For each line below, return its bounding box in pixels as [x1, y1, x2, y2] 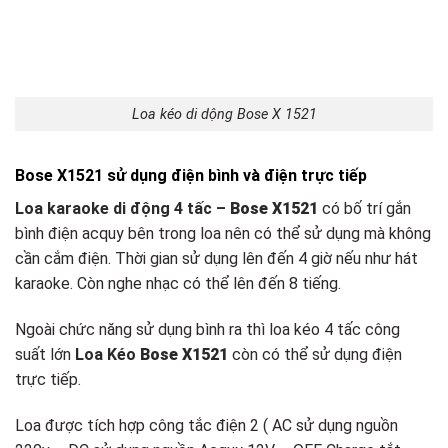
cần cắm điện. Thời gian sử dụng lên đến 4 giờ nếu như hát [15, 249, 418, 269]
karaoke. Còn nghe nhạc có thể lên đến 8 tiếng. [15, 274, 341, 294]
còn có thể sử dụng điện [228, 345, 402, 365]
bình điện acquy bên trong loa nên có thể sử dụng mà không [15, 224, 431, 244]
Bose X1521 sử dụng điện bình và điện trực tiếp [15, 166, 367, 186]
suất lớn [15, 345, 75, 365]
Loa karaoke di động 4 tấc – [15, 199, 230, 219]
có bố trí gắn [322, 199, 411, 219]
